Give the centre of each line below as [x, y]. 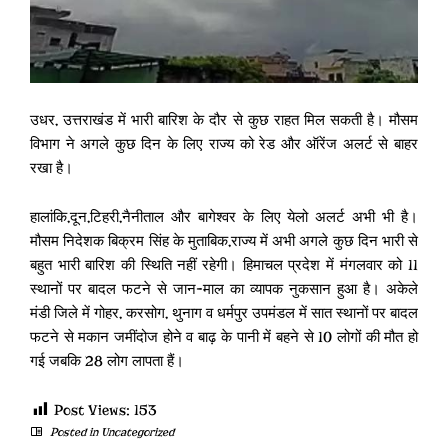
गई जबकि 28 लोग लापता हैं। [107, 360]
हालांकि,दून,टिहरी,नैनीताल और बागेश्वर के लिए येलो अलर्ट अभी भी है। [224, 216]
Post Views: [92, 409]
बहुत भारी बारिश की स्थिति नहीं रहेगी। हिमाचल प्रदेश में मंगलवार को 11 [224, 264]
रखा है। [51, 167]
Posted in [74, 431]
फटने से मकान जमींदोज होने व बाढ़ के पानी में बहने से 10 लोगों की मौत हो [224, 336]
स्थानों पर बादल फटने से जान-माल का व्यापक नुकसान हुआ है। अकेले [224, 288]
